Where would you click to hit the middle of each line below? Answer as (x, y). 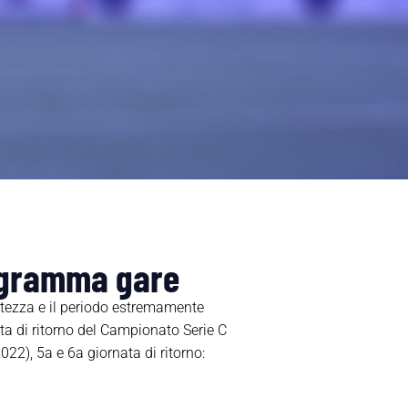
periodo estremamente (132, 308)
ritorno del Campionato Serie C (129, 331)
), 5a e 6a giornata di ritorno (113, 353)
